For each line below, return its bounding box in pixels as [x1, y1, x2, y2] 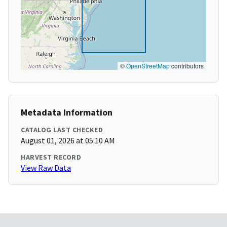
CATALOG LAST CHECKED [21, 125, 103, 135]
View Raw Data [21, 163, 71, 173]
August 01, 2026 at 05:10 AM [21, 135, 115, 146]
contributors [170, 61, 204, 70]
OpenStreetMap [126, 61, 170, 70]
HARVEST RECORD [21, 153, 81, 162]
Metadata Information [21, 106, 112, 119]
